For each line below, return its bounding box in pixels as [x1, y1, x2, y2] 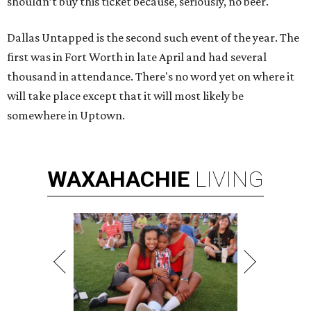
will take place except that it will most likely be [7, 89, 244, 103]
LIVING [195, 166, 264, 193]
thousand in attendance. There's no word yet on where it [7, 69, 294, 84]
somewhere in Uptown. [7, 108, 125, 123]
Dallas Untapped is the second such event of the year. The [7, 31, 299, 45]
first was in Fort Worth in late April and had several [7, 50, 267, 65]
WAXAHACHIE [47, 166, 190, 193]
